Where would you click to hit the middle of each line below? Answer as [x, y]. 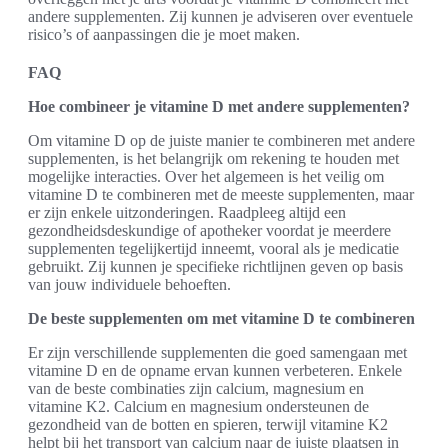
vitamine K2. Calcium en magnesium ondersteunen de [198, 407]
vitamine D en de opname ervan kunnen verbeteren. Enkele [215, 371]
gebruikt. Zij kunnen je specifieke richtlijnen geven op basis [215, 267]
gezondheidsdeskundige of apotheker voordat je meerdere [209, 231]
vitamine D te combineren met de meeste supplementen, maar [221, 195]
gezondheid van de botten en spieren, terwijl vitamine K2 [208, 425]
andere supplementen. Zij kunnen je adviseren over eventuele [220, 17]
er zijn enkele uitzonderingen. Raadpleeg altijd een [187, 213]
